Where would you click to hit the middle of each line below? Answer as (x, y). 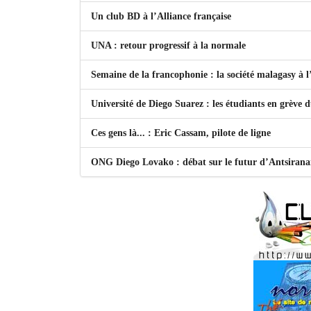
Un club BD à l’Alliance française (162, 16)
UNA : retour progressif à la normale (170, 45)
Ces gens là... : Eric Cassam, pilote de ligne (182, 133)
